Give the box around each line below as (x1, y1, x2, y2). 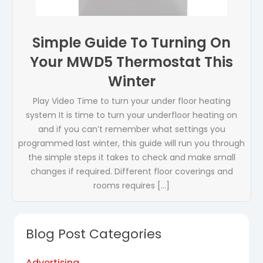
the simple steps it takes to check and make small (28, 151, 235, 164)
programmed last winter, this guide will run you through (18, 137, 245, 150)
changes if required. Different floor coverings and (30, 166, 233, 178)
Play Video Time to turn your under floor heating (32, 95, 231, 107)
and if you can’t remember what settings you (38, 123, 225, 136)
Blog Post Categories (26, 225, 161, 244)
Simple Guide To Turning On (32, 33, 231, 53)
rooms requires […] (93, 180, 170, 192)
